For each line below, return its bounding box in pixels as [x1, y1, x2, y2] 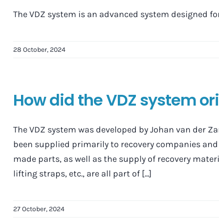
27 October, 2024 [13, 204, 65, 213]
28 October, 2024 [13, 45, 66, 54]
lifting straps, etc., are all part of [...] [13, 168, 152, 179]
